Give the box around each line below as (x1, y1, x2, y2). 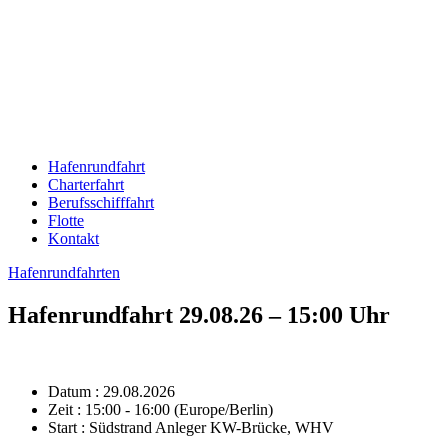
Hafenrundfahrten (8, 264, 120, 281)
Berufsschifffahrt (48, 194, 154, 211)
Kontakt (48, 230, 99, 247)
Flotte (48, 212, 84, 229)
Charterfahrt (48, 176, 124, 193)
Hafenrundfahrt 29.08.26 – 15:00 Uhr (8, 301, 390, 328)
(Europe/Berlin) (174, 400, 273, 418)
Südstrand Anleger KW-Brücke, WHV (85, 418, 334, 436)
